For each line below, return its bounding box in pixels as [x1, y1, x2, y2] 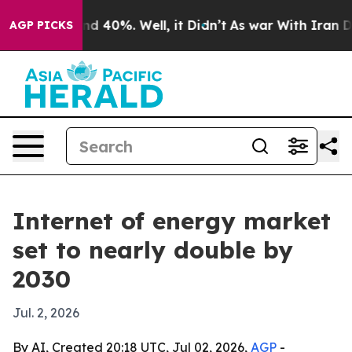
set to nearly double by [13, 235, 293, 265]
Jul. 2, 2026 [13, 305, 79, 321]
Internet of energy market [13, 206, 331, 236]
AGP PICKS [9, 18, 73, 32]
